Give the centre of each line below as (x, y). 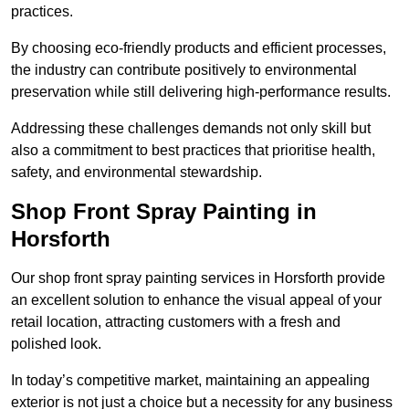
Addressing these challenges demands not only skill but (191, 129)
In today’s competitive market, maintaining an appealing (190, 381)
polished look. (56, 344)
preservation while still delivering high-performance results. (201, 92)
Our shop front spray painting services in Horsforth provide (198, 278)
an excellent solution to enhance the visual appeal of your (196, 300)
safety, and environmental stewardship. (136, 173)
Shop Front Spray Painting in (164, 212)
